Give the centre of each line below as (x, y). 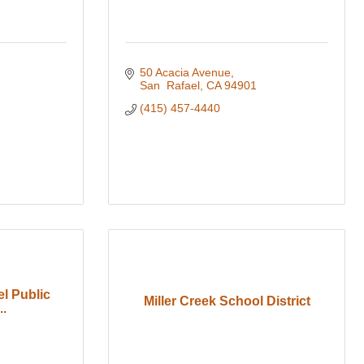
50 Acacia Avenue (185, 73)
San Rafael (169, 86)
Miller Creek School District (227, 301)
